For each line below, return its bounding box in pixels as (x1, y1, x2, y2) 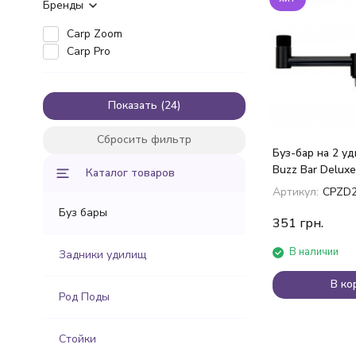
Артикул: (272, 184, 319, 200)
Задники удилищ (58, 247, 146, 263)
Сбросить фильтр (96, 132, 192, 148)
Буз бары (58, 205, 107, 221)
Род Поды (58, 289, 110, 305)
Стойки (58, 331, 96, 347)
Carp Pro (66, 44, 110, 60)
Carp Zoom (66, 26, 122, 42)
